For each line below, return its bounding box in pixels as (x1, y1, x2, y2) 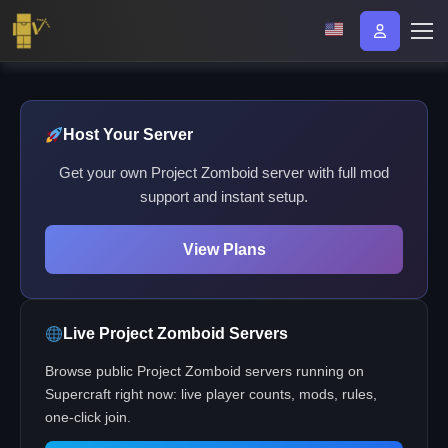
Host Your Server (63, 126, 194, 143)
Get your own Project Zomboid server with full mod (59, 164, 389, 181)
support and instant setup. (140, 188, 308, 205)
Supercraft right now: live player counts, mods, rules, (45, 386, 377, 402)
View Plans (182, 241, 266, 258)
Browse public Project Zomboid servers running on (45, 363, 364, 379)
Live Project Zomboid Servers (63, 325, 289, 342)
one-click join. (45, 409, 131, 425)
